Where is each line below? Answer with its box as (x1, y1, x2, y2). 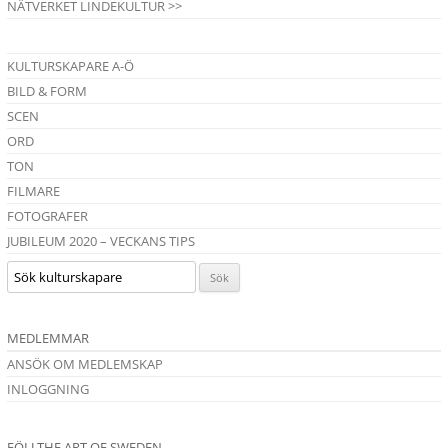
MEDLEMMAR (7, 329, 89, 348)
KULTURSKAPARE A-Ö (7, 57, 134, 76)
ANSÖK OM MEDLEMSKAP (7, 355, 163, 374)
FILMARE (7, 182, 60, 201)
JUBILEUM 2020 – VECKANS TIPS (7, 232, 195, 251)
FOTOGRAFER (7, 207, 88, 226)
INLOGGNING (7, 380, 89, 399)
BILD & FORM (7, 82, 87, 101)
